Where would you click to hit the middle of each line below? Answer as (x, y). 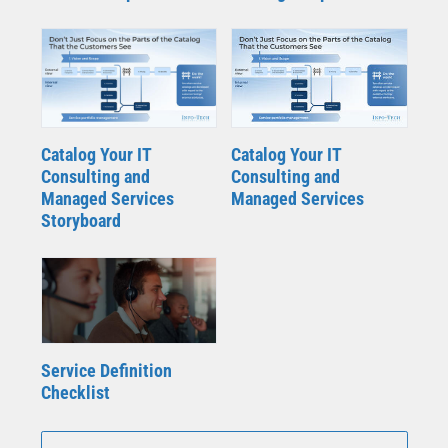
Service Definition (106, 370)
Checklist (75, 392)
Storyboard (80, 220)
